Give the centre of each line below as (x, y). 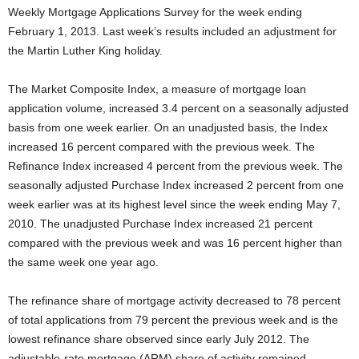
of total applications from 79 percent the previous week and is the (173, 320)
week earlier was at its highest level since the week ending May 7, (174, 204)
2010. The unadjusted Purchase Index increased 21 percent (160, 224)
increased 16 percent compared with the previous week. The (161, 147)
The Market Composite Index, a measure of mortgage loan (157, 89)
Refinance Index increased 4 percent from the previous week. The (175, 166)
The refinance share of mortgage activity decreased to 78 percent (174, 301)
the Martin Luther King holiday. (85, 50)
